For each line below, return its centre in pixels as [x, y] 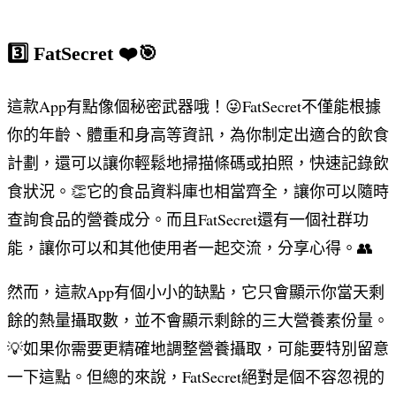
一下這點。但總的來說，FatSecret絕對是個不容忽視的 [196, 377]
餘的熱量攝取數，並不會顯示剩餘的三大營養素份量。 [198, 320]
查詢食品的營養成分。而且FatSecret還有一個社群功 [188, 220]
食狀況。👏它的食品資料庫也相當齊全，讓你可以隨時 [198, 191]
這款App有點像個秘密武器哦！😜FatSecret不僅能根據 [194, 107]
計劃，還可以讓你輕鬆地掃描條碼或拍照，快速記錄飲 [198, 163]
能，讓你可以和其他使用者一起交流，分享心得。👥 [190, 248]
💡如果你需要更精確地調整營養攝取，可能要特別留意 [198, 349]
